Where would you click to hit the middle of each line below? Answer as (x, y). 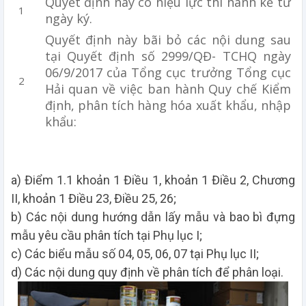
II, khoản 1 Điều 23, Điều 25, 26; (95, 199)
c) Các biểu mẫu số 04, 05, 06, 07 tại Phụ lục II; (138, 254)
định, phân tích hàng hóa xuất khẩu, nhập (168, 106)
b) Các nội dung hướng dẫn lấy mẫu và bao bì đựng (153, 217)
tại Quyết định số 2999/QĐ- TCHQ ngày (168, 56)
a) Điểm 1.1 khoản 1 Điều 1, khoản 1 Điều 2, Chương (153, 180)
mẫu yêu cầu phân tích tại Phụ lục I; (109, 236)
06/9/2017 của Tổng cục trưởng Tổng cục (168, 73)
